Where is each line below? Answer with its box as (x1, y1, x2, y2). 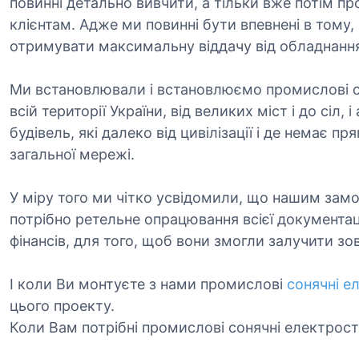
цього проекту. (10, 297, 115, 314)
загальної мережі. (10, 146, 135, 163)
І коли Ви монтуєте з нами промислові (10, 276, 287, 292)
